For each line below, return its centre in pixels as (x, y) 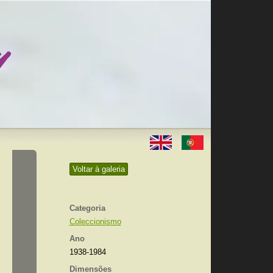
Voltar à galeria (98, 169)
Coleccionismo (95, 222)
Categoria (87, 208)
